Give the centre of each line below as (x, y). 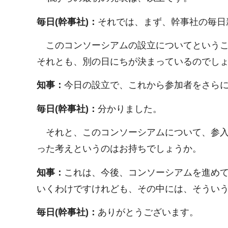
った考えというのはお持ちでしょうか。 (119, 149)
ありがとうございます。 (148, 212)
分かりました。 (130, 109)
